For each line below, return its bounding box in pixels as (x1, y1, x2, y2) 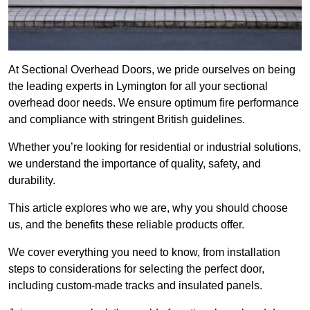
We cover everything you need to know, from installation (8, 246, 280, 259)
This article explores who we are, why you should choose (8, 202, 288, 215)
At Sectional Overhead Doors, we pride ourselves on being (8, 64, 295, 76)
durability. (8, 174, 55, 187)
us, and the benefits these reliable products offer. (8, 219, 244, 231)
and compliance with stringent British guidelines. (8, 113, 245, 126)
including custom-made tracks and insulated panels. (8, 280, 262, 292)
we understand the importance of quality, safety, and (8, 158, 261, 170)
